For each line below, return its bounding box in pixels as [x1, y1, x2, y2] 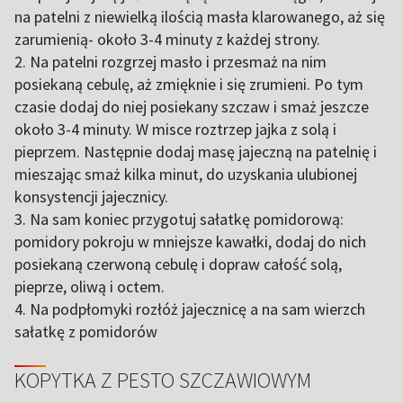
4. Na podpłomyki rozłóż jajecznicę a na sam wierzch [14, 299, 365, 319]
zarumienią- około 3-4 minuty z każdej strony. [14, 29, 320, 49]
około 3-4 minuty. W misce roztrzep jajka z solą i [14, 119, 336, 139]
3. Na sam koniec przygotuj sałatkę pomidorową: [14, 209, 344, 229]
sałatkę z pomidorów [14, 321, 157, 342]
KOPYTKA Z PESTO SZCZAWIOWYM [14, 366, 311, 394]
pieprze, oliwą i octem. [14, 276, 165, 297]
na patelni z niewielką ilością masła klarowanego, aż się [14, 6, 385, 27]
